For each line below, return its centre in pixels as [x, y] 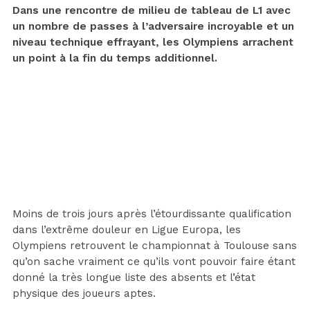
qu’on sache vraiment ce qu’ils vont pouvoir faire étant [154, 261]
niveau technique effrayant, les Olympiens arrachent [153, 42]
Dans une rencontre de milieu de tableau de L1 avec [152, 10]
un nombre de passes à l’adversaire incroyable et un [153, 26]
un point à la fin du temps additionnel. [115, 58]
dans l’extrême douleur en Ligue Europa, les [127, 229]
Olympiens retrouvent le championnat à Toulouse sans [155, 245]
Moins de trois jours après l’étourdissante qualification [152, 213]
